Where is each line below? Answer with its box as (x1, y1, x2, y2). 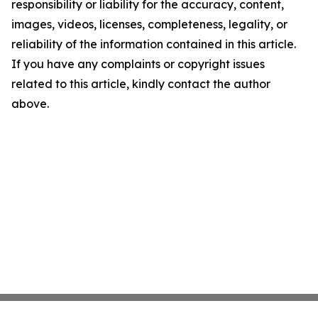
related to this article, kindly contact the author (11, 77, 270, 91)
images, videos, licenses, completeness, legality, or (11, 17, 287, 31)
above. (11, 97, 49, 111)
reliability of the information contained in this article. (11, 37, 296, 51)
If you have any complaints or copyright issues (11, 57, 265, 71)
